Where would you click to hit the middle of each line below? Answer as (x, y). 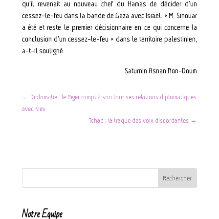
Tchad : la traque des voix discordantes (139, 121)
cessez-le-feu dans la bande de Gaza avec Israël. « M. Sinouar (109, 16)
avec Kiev (33, 109)
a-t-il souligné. (43, 51)
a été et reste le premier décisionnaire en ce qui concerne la (109, 28)
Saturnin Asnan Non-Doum (161, 71)
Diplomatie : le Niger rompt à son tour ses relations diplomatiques (113, 97)
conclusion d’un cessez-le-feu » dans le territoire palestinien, (109, 39)
